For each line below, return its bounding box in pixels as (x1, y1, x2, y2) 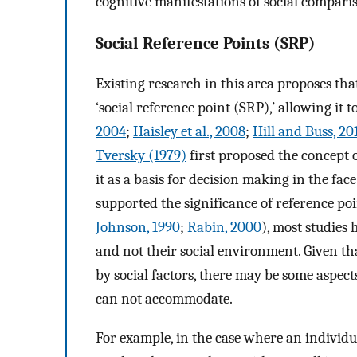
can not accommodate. (96, 289, 233, 308)
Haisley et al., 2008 (133, 122, 245, 140)
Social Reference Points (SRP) (96, 33, 316, 53)
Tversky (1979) (96, 146, 186, 164)
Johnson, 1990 (96, 218, 180, 236)
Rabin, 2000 (187, 218, 261, 236)
